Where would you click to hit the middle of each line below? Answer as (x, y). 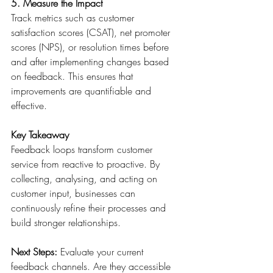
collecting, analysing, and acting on (86, 179)
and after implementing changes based (91, 62)
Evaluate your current (102, 252)
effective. (30, 105)
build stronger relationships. (67, 222)
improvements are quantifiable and (83, 91)
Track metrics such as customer (74, 18)
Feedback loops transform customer (83, 149)
